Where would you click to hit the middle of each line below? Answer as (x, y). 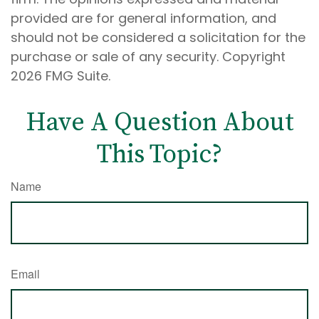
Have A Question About (159, 123)
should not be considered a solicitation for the (158, 37)
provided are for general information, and (143, 18)
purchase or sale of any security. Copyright (148, 57)
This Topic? (159, 155)
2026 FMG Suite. (61, 76)
